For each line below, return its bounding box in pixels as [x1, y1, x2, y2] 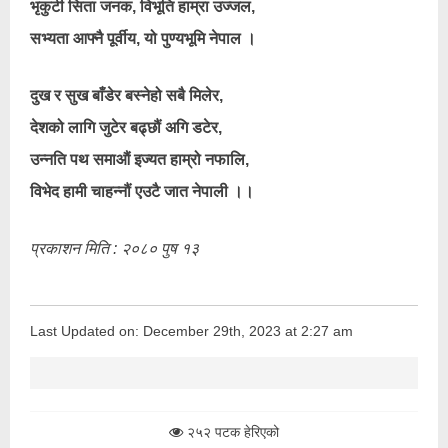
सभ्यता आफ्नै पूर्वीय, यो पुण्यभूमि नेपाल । [30, 30, 256, 47]
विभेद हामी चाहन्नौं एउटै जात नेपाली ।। [30, 183, 254, 200]
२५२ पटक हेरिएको [183, 424, 279, 440]
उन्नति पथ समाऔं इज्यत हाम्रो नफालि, [30, 151, 249, 168]
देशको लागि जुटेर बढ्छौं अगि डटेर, [30, 119, 222, 136]
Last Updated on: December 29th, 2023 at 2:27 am [30, 323, 353, 339]
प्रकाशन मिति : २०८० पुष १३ [30, 240, 199, 257]
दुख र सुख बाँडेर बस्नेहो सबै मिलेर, [30, 87, 223, 104]
